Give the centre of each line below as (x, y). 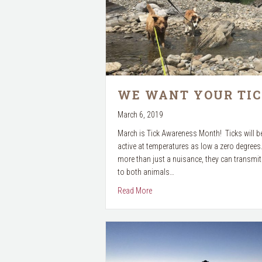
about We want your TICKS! (195, 190)
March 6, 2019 (140, 114)
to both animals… (146, 172)
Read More (135, 190)
